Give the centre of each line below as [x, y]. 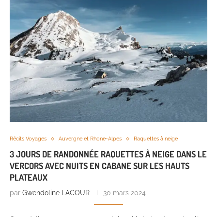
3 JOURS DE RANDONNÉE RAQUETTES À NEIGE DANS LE [108, 154]
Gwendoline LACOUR [56, 193]
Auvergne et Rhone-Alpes [90, 139]
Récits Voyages [28, 139]
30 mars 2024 [124, 193]
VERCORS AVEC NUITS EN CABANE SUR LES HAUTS [100, 166]
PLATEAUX [29, 178]
